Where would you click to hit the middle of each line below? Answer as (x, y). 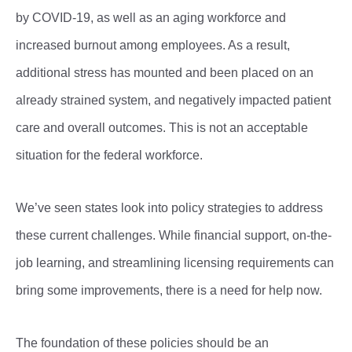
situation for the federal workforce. (111, 155)
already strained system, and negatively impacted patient (173, 100)
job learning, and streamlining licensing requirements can (175, 263)
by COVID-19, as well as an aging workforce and (151, 18)
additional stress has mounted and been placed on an (165, 73)
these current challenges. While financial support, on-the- (174, 235)
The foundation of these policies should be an (142, 343)
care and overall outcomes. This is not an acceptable (162, 128)
